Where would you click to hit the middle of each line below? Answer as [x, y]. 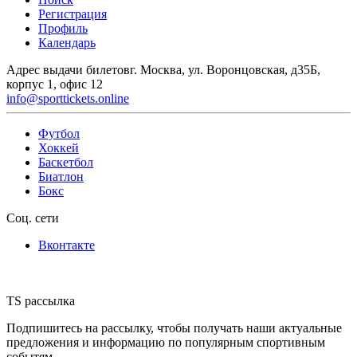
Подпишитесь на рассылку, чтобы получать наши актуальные [174, 328]
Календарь [67, 42]
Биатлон [61, 176]
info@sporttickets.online [68, 98]
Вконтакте [67, 245]
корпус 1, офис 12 [55, 84]
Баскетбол [66, 162]
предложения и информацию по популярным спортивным [166, 342]
